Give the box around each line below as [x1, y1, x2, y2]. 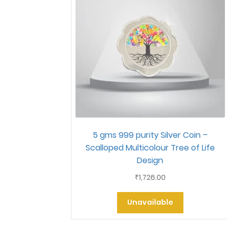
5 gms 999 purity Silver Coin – [92, 129, 208, 141]
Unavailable [127, 197, 173, 208]
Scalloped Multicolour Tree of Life [85, 142, 215, 154]
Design [137, 155, 164, 167]
